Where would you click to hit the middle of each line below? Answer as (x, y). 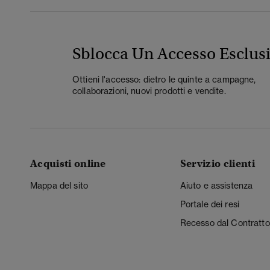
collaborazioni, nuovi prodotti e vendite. (149, 90)
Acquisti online (68, 164)
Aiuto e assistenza (216, 186)
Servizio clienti (217, 164)
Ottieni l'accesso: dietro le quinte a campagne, (164, 79)
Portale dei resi (210, 204)
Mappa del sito (59, 186)
